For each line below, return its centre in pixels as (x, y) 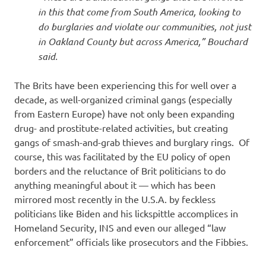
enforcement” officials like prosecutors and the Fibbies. (131, 242)
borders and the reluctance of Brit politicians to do (120, 171)
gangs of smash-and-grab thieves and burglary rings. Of (132, 142)
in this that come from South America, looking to (139, 12)
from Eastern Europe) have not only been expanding (124, 114)
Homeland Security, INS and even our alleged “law (120, 228)
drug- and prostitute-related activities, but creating (121, 128)
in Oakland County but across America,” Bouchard (143, 42)
